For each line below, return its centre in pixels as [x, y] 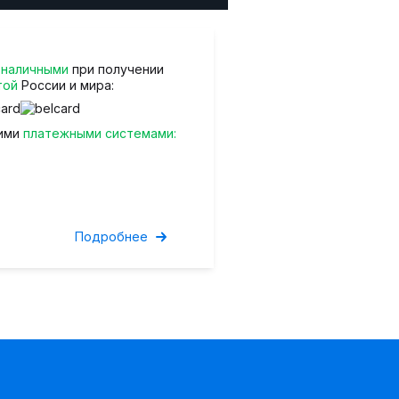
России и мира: [66, 85]
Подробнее [111, 236]
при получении [116, 69]
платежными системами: [100, 133]
